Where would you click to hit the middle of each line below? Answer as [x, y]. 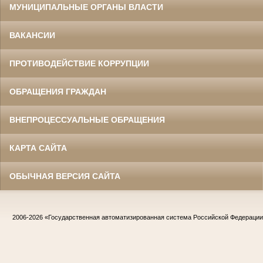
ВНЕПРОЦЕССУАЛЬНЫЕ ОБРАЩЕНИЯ [87, 119]
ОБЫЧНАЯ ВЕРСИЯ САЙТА [65, 176]
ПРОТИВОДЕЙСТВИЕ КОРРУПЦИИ [79, 63]
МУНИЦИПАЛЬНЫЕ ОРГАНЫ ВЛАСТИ [86, 7]
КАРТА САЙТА [38, 148]
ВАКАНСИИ [32, 35]
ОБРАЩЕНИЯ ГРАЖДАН [58, 91]
